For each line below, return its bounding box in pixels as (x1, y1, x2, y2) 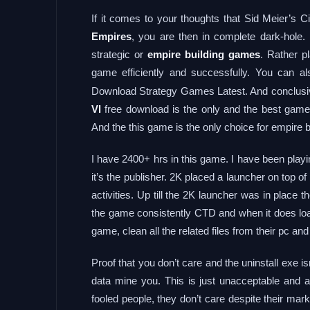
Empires (91, 30, 131, 42)
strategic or (91, 48, 143, 60)
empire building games (143, 48, 260, 60)
